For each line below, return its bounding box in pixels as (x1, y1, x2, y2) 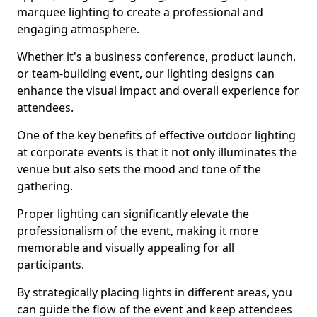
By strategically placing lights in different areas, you (17, 284, 292, 300)
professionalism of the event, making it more (17, 222, 258, 238)
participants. (17, 256, 84, 272)
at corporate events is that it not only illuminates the (17, 144, 297, 160)
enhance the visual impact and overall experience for (17, 82, 299, 98)
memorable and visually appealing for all (17, 239, 234, 255)
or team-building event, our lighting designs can (17, 65, 275, 81)
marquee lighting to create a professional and (17, 4, 263, 20)
